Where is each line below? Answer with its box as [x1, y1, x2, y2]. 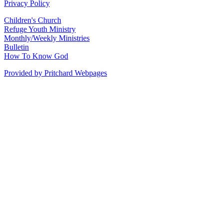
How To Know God [4, 51, 68, 60]
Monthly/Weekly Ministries [4, 33, 90, 42]
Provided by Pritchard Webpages [4, 68, 107, 77]
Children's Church [4, 15, 61, 24]
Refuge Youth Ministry [4, 24, 76, 33]
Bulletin [4, 42, 29, 51]
